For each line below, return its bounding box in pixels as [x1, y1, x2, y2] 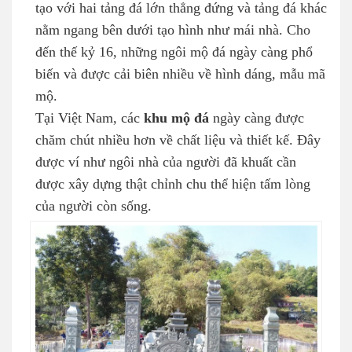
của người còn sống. [35, 199, 152, 214]
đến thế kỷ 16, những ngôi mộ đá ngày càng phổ [35, 45, 313, 60]
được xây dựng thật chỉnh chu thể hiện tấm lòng [35, 177, 310, 192]
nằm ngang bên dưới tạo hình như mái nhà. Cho [35, 23, 310, 38]
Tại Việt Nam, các [35, 111, 144, 126]
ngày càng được [213, 111, 304, 126]
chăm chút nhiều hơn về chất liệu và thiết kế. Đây [35, 133, 321, 148]
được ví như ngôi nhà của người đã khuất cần [35, 155, 296, 170]
